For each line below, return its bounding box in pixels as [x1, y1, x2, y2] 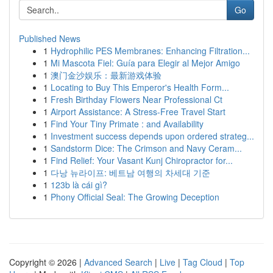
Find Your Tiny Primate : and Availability [51, 118, 204, 130]
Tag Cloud [183, 256, 222, 268]
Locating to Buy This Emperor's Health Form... [51, 81, 229, 93]
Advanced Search [84, 256, 152, 268]
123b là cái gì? [51, 179, 107, 191]
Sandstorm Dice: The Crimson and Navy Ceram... [51, 142, 242, 154]
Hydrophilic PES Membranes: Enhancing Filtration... [51, 44, 250, 57]
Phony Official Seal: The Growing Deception [51, 191, 219, 203]
